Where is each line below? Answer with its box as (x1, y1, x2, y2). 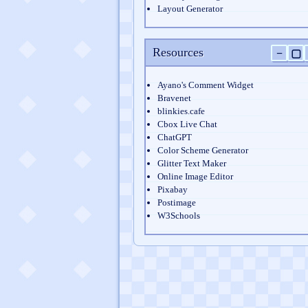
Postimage (157, 197, 196, 208)
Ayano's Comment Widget (157, 80, 254, 90)
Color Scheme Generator (157, 145, 248, 155)
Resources (153, 45, 203, 59)
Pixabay (157, 184, 188, 195)
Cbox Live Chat (157, 119, 217, 129)
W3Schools (157, 210, 200, 221)
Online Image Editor (157, 171, 233, 181)
